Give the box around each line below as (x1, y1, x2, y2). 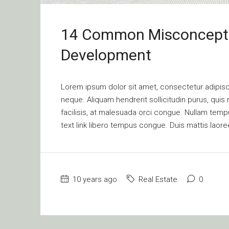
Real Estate (139, 175, 177, 185)
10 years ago (71, 175, 117, 185)
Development (61, 46, 151, 64)
